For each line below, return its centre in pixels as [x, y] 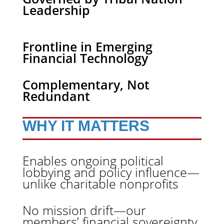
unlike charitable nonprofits [100, 184]
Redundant [56, 96]
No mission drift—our [84, 210]
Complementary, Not [86, 85]
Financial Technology [85, 58]
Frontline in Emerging [87, 47]
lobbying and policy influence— [111, 172]
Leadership [56, 10]
